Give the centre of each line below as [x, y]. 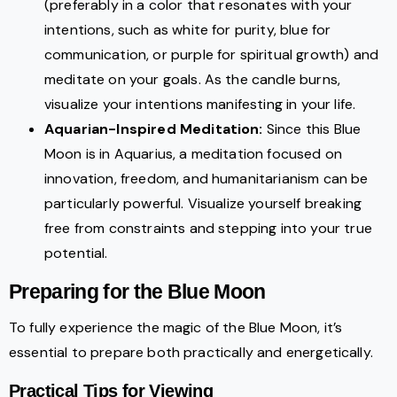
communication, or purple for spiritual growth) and [212, 55]
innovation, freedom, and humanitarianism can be [206, 179]
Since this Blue [312, 129]
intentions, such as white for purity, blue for [188, 30]
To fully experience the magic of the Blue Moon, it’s [176, 328]
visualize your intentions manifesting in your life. [200, 105]
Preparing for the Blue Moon [137, 292]
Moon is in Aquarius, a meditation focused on [194, 154]
